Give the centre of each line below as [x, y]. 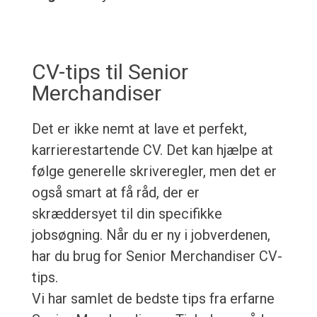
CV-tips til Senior [110, 72]
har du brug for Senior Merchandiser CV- [157, 257]
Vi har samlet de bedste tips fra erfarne [153, 299]
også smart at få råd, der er [115, 193]
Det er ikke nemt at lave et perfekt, [139, 129]
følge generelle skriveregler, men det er [154, 172]
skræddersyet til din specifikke [127, 214]
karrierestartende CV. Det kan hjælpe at [152, 150]
